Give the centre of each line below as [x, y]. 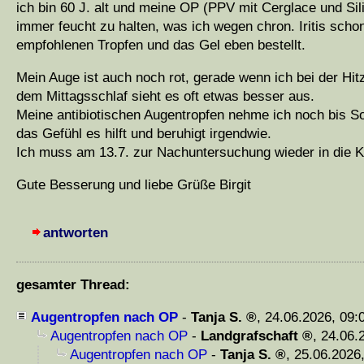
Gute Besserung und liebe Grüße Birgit [134, 185]
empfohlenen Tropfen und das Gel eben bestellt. [161, 45]
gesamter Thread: [73, 285]
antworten [76, 233]
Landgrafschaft [249, 336]
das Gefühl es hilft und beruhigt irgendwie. [144, 134]
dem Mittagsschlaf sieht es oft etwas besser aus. [165, 97]
